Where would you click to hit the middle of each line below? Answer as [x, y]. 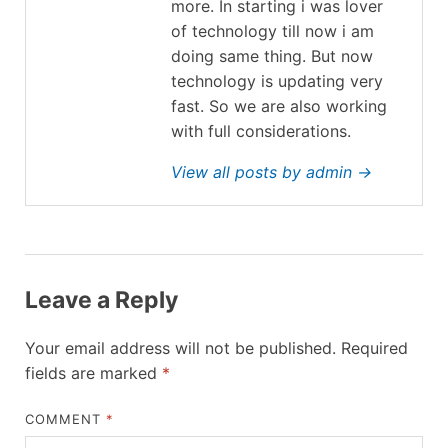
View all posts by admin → [271, 172]
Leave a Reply [101, 300]
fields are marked [93, 373]
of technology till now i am [272, 31]
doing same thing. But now [272, 56]
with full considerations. [261, 131]
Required [374, 348]
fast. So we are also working [279, 106]
